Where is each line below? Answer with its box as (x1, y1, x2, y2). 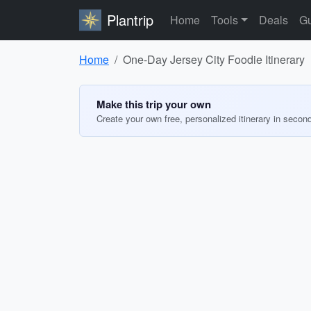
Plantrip (107, 10, 153, 30)
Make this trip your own (96, 96, 211, 112)
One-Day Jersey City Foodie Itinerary (123, 51, 305, 67)
